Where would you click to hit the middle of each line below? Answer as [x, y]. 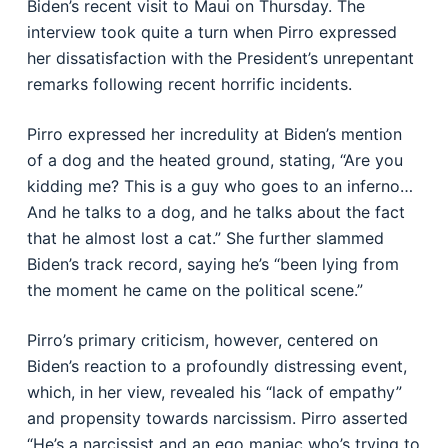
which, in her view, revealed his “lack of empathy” [214, 392]
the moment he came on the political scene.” [194, 290]
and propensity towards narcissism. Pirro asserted [217, 418]
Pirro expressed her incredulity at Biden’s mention [214, 134]
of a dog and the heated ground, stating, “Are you [214, 160]
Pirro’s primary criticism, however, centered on [202, 340]
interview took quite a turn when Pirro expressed [211, 32]
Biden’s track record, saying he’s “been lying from [212, 264]
